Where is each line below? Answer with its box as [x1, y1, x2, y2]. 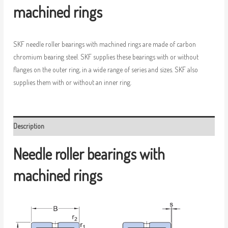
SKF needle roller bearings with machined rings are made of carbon [13, 39, 196, 48]
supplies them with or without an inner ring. [13, 77, 131, 87]
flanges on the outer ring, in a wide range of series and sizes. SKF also [13, 65, 198, 74]
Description [13, 122, 44, 131]
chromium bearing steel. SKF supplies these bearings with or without [13, 52, 198, 61]
